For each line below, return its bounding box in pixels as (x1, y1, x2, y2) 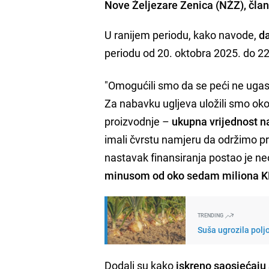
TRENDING (198, 211, 225, 219)
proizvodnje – (104, 113, 170, 128)
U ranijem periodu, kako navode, (104, 27, 257, 42)
